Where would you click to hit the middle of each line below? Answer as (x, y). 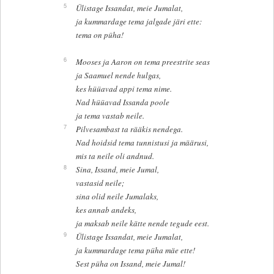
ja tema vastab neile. (110, 116)
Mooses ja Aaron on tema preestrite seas (143, 62)
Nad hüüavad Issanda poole (122, 102)
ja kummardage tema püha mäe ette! (135, 250)
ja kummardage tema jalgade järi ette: (139, 22)
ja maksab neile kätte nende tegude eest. (142, 224)
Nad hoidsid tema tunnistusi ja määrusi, (142, 143)
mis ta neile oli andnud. (115, 156)
